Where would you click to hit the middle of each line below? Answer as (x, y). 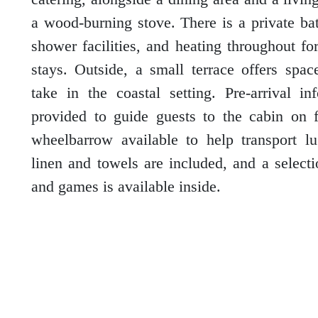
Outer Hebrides (183, 60)
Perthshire (171, 132)
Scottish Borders (185, 275)
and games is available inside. (126, 186)
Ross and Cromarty (192, 203)
